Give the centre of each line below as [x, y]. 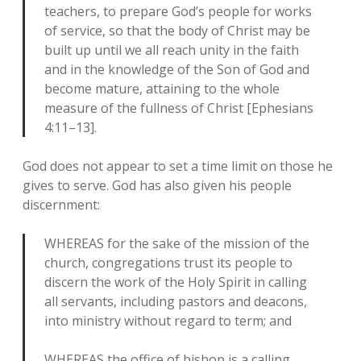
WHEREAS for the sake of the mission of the [177, 243]
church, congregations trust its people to [168, 263]
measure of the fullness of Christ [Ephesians [179, 108]
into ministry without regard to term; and [168, 321]
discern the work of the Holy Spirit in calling [176, 282]
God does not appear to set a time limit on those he [178, 166]
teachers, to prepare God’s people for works [178, 11]
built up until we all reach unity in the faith [172, 50]
